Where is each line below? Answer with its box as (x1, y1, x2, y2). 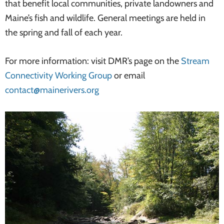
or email (112, 70, 145, 81)
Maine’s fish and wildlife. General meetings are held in (5, 12, 205, 23)
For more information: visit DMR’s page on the (5, 55, 181, 66)
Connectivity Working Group (5, 70, 112, 81)
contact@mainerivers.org (5, 84, 99, 95)
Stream (181, 55, 209, 66)
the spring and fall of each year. (5, 27, 122, 38)
